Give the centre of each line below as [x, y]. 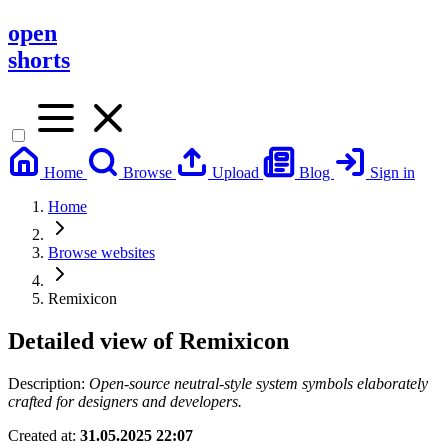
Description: [48, 383]
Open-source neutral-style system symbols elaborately [258, 383]
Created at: [44, 435]
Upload [235, 172]
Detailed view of [93, 340]
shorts [39, 59]
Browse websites [101, 252]
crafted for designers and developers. [125, 401]
